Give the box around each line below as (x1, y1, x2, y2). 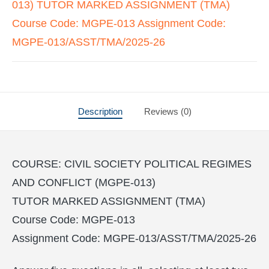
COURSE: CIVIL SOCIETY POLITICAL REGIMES (12, 158, 252, 170)
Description (77, 106, 122, 116)
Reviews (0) (144, 106, 192, 116)
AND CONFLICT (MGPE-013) (12, 177, 156, 189)
